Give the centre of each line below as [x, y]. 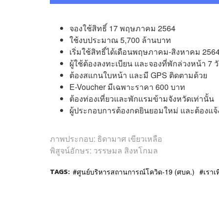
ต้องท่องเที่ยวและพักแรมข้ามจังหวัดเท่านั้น [142, 98]
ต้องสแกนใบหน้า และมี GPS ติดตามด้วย [138, 75]
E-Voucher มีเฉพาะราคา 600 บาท [127, 87]
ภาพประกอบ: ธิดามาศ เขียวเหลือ [106, 138]
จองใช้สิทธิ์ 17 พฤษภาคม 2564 [122, 28]
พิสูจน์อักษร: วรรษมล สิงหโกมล [104, 150]
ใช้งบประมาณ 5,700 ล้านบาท [120, 40]
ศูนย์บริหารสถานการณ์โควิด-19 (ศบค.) [136, 171]
